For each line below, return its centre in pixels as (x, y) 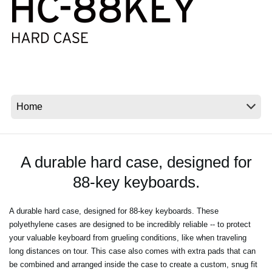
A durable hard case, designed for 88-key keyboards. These (114, 211)
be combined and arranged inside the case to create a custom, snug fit (133, 265)
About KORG (69, 99)
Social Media (67, 56)
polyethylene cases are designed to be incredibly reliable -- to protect (130, 225)
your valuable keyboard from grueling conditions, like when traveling (128, 238)
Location (59, 32)
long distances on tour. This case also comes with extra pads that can (132, 251)
